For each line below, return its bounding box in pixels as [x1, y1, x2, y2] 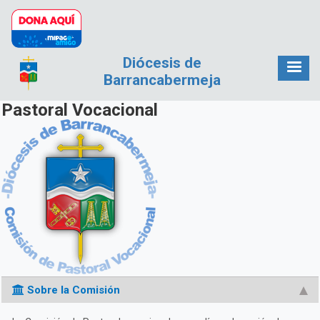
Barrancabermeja [104, 71, 221, 89]
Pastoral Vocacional [1, 100, 158, 120]
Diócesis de [123, 54, 201, 71]
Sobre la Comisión [24, 284, 120, 296]
